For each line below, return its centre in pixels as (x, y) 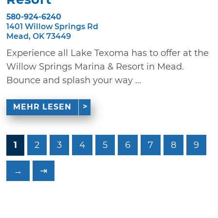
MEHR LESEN (42, 107)
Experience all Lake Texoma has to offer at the (108, 53)
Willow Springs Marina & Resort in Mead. (95, 66)
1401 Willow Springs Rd (53, 26)
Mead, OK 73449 (39, 36)
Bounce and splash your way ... (74, 80)
